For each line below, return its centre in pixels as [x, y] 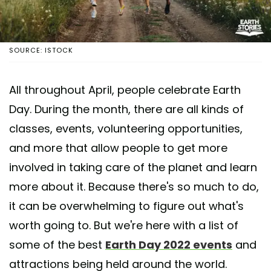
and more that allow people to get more [118, 148]
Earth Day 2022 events [169, 244]
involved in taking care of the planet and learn [133, 167]
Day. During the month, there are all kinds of [126, 109]
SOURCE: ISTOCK [41, 50]
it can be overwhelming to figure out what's [126, 206]
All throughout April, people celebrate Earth [125, 90]
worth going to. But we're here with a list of [124, 225]
